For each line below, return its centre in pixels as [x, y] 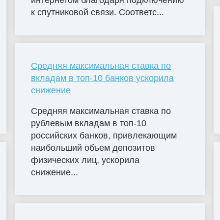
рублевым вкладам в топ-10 [89, 123]
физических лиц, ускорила [85, 160]
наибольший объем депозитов [93, 148]
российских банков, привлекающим [104, 135]
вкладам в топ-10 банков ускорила [103, 78]
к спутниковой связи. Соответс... [98, 13]
